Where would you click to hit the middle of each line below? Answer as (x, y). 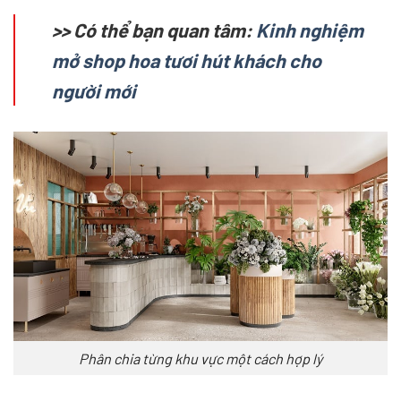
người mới (94, 91)
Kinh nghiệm (309, 30)
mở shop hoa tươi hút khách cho (186, 60)
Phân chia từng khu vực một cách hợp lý (200, 358)
